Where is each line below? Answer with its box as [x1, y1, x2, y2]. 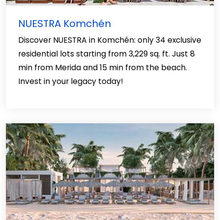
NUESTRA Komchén [18, 17, 111, 30]
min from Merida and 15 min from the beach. [18, 62, 187, 73]
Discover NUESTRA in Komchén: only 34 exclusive [18, 35, 201, 45]
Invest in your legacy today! [18, 76, 123, 86]
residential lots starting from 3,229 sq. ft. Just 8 [18, 49, 195, 59]
